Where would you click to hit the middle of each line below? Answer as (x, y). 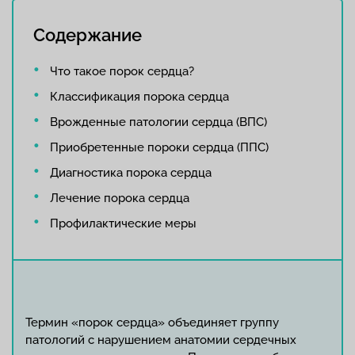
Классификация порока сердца (139, 97)
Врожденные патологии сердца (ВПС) (158, 122)
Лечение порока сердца (119, 198)
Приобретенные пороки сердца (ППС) (159, 147)
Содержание (88, 35)
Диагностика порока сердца (130, 173)
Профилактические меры (123, 223)
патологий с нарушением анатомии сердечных (161, 340)
